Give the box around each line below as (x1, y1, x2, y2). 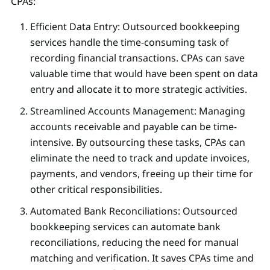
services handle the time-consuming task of (30, 35, 229, 49)
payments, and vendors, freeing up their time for (30, 166, 253, 180)
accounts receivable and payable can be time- (30, 119, 237, 133)
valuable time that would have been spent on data (30, 66, 258, 80)
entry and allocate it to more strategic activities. (30, 82, 247, 96)
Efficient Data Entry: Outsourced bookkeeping (30, 19, 240, 33)
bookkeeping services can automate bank (30, 219, 221, 233)
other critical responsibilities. (30, 182, 162, 196)
